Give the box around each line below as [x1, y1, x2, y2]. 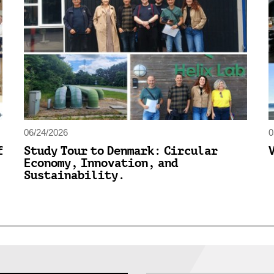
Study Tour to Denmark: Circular [24, 144, 218, 157]
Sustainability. [24, 168, 125, 182]
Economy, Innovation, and [24, 156, 178, 169]
